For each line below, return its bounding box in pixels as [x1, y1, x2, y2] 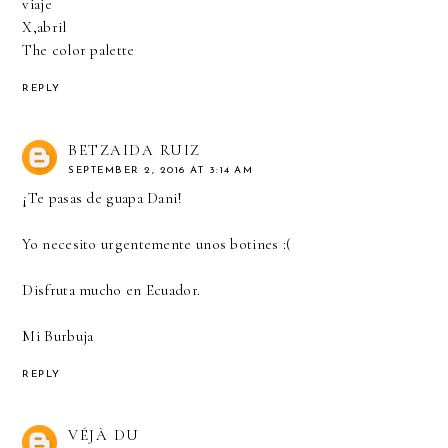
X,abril [22, 17, 67, 36]
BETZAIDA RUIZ [68, 140, 201, 159]
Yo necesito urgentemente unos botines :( [22, 234, 292, 253]
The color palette [22, 40, 135, 59]
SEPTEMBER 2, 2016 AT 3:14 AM [68, 164, 254, 176]
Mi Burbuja [22, 326, 94, 345]
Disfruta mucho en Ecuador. [22, 280, 201, 299]
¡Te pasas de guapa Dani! [22, 188, 183, 207]
